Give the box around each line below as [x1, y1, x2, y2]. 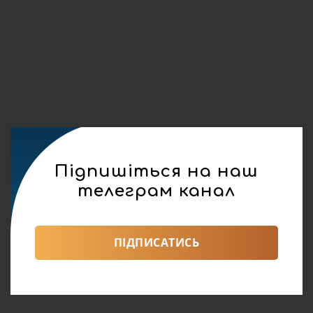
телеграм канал [78, 182, 235, 201]
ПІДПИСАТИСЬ [113, 235, 200, 250]
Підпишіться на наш [54, 162, 259, 181]
